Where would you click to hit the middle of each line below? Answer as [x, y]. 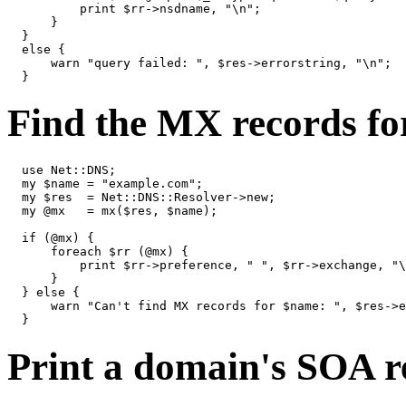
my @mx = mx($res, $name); [112, 211]
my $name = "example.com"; [105, 184]
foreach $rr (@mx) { [98, 252]
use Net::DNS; [62, 170]
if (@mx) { [51, 238]
